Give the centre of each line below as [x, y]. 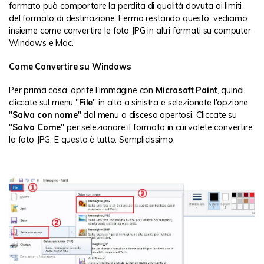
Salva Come [37, 128]
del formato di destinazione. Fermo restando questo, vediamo [128, 18]
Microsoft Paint [186, 90]
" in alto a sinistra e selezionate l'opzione [171, 103]
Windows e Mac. [41, 43]
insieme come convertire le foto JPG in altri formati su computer [130, 30]
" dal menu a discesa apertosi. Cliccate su [157, 115]
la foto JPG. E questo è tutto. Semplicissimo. [92, 140]
